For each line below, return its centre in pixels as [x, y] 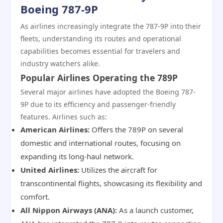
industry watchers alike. [60, 63]
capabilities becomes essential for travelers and [100, 51]
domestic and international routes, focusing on [101, 143]
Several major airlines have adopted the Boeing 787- [108, 92]
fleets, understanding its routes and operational [101, 39]
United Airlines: [50, 170]
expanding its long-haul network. [77, 156]
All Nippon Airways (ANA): [69, 210]
